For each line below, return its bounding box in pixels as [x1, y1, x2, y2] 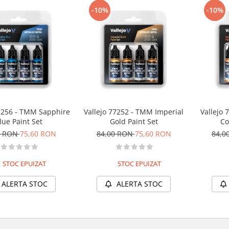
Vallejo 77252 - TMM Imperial [84, 107, 184, 117]
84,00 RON [96, 129, 135, 139]
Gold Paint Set [109, 117, 158, 126]
